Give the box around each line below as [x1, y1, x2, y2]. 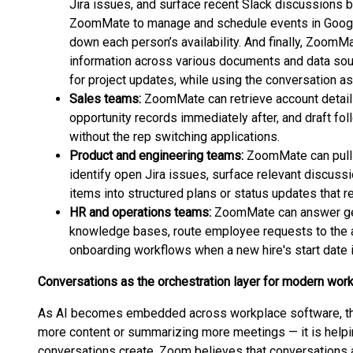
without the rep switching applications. [69, 129, 280, 144]
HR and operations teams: [69, 205, 211, 220]
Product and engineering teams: [69, 148, 247, 163]
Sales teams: [69, 91, 144, 106]
